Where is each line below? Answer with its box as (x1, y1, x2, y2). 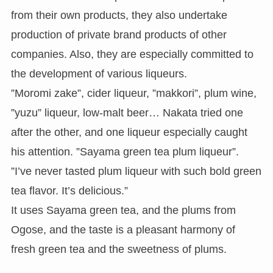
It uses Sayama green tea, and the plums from (10, 204, 236, 216)
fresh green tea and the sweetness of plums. (10, 243, 227, 255)
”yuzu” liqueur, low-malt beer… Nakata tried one (10, 106, 243, 119)
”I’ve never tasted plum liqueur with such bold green (10, 165, 261, 177)
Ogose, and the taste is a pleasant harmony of (10, 223, 235, 236)
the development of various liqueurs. (10, 67, 187, 80)
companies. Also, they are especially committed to (10, 48, 253, 60)
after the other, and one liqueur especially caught (10, 126, 247, 138)
